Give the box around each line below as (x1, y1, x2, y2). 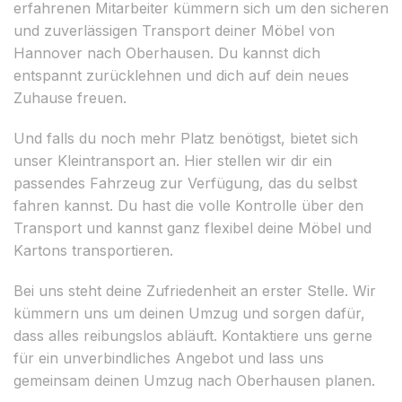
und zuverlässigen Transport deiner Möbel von (13, 21, 335, 39)
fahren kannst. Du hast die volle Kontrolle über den (13, 196, 363, 214)
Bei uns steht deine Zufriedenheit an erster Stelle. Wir (13, 281, 376, 300)
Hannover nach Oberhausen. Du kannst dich (13, 43, 320, 62)
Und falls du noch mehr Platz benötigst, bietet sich (13, 128, 358, 147)
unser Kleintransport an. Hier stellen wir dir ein (13, 151, 332, 170)
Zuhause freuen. (13, 88, 127, 107)
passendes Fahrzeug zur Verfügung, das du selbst (13, 173, 357, 192)
